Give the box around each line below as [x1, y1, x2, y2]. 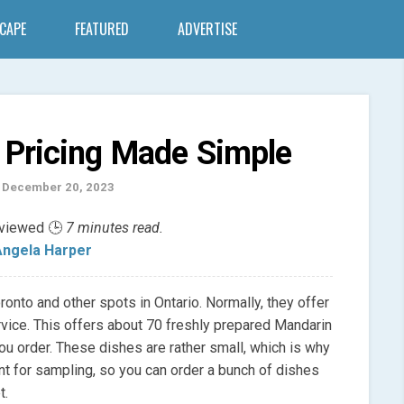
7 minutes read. [65, 219, 163, 237]
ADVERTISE [178, 18, 237, 40]
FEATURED [75, 18, 129, 40]
